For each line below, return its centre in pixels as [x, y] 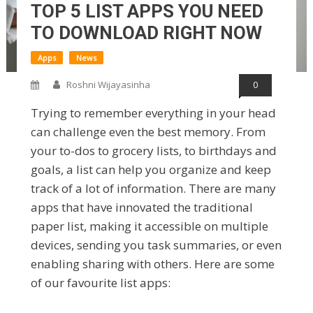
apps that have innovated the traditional [142, 208]
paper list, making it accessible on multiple [150, 226]
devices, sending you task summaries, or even [156, 245]
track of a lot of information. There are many [153, 189]
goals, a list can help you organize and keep [151, 170]
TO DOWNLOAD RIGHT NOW [146, 33]
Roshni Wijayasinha [108, 85]
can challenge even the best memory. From [148, 132]
